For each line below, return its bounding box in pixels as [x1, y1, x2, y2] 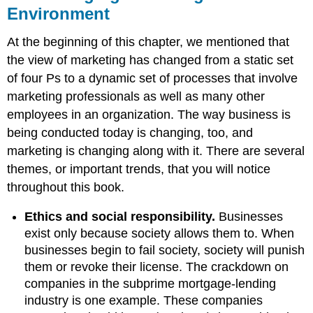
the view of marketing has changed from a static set [7, 52, 294, 67]
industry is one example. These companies [24, 293, 263, 308]
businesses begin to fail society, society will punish [24, 243, 305, 258]
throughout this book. [7, 180, 125, 194]
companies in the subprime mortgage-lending [24, 277, 277, 291]
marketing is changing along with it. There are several [7, 143, 305, 158]
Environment [7, 3, 110, 23]
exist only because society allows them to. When [24, 226, 295, 241]
